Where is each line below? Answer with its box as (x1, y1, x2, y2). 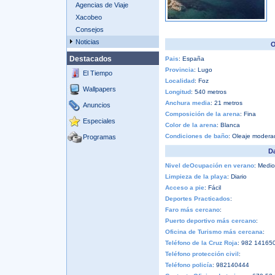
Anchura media (165, 99, 211, 106)
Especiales (82, 117, 115, 125)
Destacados (69, 55, 112, 63)
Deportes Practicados (165, 195, 230, 202)
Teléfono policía (165, 261, 212, 268)
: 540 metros (190, 88, 227, 95)
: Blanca (216, 122, 240, 128)
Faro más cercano (165, 206, 220, 213)
